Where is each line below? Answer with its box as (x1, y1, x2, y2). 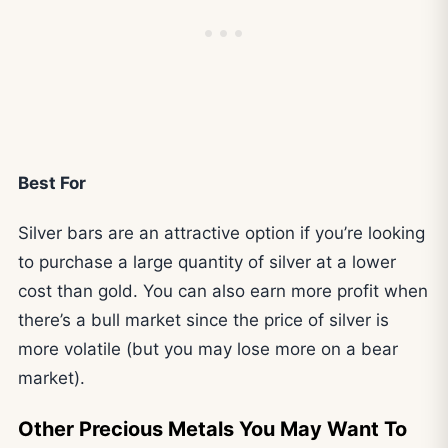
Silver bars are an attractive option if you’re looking (18, 223, 425, 244)
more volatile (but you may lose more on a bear (18, 339, 398, 360)
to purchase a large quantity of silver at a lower (18, 252, 396, 273)
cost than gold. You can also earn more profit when (18, 281, 428, 302)
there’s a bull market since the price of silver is (18, 310, 389, 331)
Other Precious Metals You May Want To (18, 416, 407, 441)
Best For (18, 173, 86, 194)
